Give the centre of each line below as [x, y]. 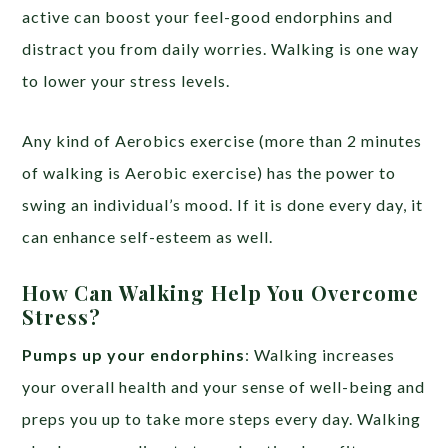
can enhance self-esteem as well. [148, 236]
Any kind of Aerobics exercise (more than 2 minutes [222, 140]
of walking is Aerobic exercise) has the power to [209, 172]
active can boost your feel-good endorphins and [208, 16]
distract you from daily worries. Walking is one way [221, 48]
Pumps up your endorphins [134, 354]
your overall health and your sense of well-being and [224, 386]
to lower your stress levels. [126, 80]
